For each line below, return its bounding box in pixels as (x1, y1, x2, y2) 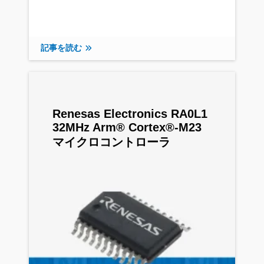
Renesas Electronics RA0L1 (52, 107, 207, 120)
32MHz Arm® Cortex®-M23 (52, 120, 202, 134)
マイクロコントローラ (52, 135, 170, 148)
